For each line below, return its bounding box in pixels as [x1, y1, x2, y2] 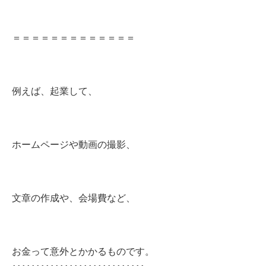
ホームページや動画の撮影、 [12, 140, 135, 150]
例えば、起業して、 [12, 86, 97, 96]
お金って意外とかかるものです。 [12, 246, 154, 256]
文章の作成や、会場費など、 [12, 193, 135, 203]
